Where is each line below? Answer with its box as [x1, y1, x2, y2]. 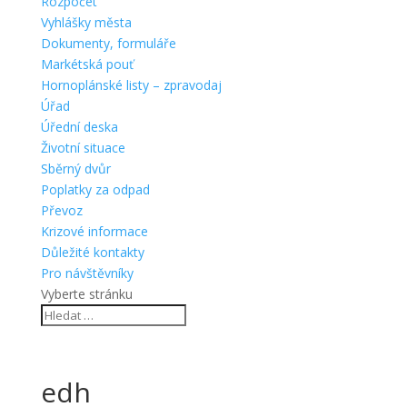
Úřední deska [40, 117, 118, 135]
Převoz [40, 201, 83, 219]
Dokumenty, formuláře [40, 34, 176, 52]
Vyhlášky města [40, 13, 132, 31]
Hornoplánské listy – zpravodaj [40, 75, 222, 94]
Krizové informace [40, 222, 148, 240]
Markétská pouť [40, 55, 134, 73]
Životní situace [40, 138, 125, 156]
